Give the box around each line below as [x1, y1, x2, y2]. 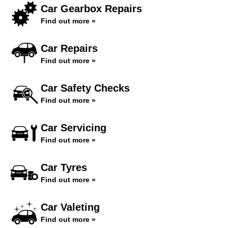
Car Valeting [41, 202, 100, 213]
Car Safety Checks [41, 82, 130, 94]
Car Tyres [41, 162, 87, 173]
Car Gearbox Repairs [41, 3, 142, 14]
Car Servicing [41, 122, 106, 133]
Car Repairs [41, 43, 98, 54]
